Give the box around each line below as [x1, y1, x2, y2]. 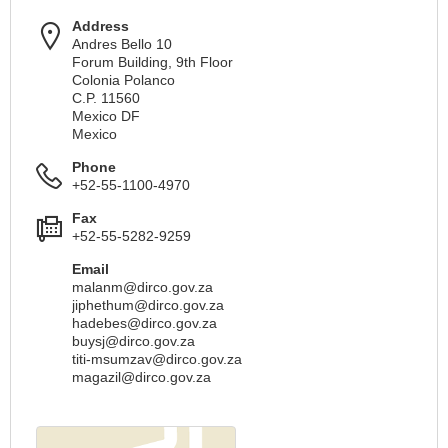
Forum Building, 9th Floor [72, 54, 233, 70]
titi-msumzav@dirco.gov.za [72, 351, 242, 367]
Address [72, 18, 129, 34]
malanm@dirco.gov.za [72, 279, 213, 295]
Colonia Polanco [72, 72, 175, 88]
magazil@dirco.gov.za [72, 369, 211, 385]
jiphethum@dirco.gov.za [72, 297, 224, 313]
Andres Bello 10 [72, 36, 172, 52]
